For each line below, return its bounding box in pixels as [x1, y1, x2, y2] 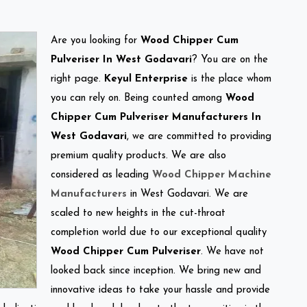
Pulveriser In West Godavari [51, 54, 192, 65]
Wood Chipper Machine [152, 169, 271, 180]
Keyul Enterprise [104, 73, 188, 84]
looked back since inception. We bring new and [51, 265, 261, 276]
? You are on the [192, 54, 268, 65]
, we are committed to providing [127, 131, 271, 142]
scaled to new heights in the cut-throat [51, 208, 225, 219]
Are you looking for [51, 35, 140, 46]
